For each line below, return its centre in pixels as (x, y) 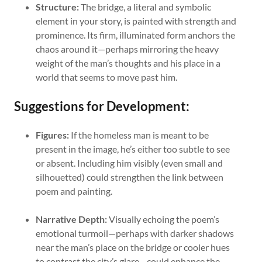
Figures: (52, 135)
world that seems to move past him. (106, 77)
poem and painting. (74, 191)
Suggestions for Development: (102, 106)
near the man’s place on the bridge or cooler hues (132, 247)
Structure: (57, 7)
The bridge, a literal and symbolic (145, 7)
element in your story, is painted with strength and (136, 21)
